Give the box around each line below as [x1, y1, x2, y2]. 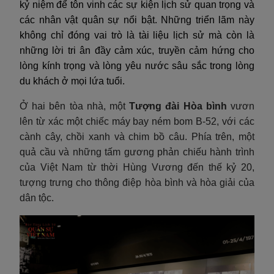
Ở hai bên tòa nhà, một [20, 100, 130, 111]
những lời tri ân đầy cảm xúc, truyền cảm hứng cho [20, 45, 254, 56]
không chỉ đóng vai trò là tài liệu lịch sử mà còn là [20, 29, 254, 40]
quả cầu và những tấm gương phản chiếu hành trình [20, 146, 254, 157]
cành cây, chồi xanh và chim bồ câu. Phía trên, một [20, 131, 254, 142]
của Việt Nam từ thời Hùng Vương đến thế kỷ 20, [20, 161, 254, 172]
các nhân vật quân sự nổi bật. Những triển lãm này [20, 14, 254, 25]
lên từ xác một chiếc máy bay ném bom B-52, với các [20, 116, 254, 127]
